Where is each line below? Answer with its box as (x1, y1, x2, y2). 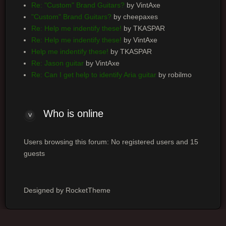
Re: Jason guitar (31, 59, 84, 68)
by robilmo (156, 71, 192, 79)
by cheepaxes (111, 13, 158, 21)
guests (23, 149, 45, 158)
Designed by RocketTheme (23, 186, 110, 195)
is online (64, 108, 103, 120)
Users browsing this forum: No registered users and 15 (23, 138, 198, 146)
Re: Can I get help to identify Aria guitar (31, 71, 156, 79)
